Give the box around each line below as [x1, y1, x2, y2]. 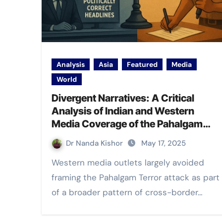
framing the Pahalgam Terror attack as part [52, 172, 220, 183]
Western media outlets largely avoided [52, 157, 59, 168]
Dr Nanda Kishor [66, 138, 125, 148]
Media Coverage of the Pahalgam [52, 118, 203, 130]
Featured [127, 60, 158, 69]
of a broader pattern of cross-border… [52, 187, 203, 198]
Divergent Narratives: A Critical [52, 92, 194, 104]
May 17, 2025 [141, 138, 186, 148]
